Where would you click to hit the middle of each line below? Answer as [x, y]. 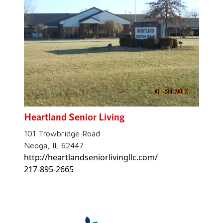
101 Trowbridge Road [62, 133]
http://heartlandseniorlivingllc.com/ [91, 157]
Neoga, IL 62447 [54, 145]
